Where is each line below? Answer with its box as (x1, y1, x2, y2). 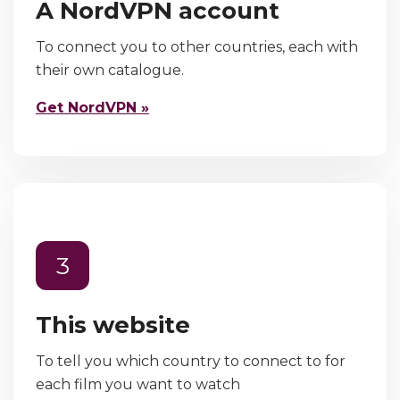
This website (36, 310, 190, 339)
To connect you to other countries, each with (36, 37, 358, 55)
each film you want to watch (36, 375, 240, 393)
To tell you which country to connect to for (36, 352, 346, 370)
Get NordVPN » (36, 98, 149, 116)
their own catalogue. (36, 61, 184, 79)
